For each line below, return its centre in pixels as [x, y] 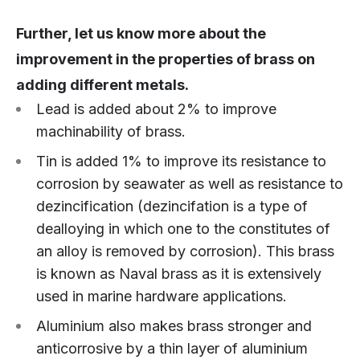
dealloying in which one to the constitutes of [183, 229]
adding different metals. [102, 85]
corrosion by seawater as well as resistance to [190, 184]
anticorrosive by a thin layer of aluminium [172, 349]
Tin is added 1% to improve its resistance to [181, 162]
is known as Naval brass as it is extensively [179, 274]
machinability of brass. [111, 132]
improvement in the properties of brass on [166, 59]
